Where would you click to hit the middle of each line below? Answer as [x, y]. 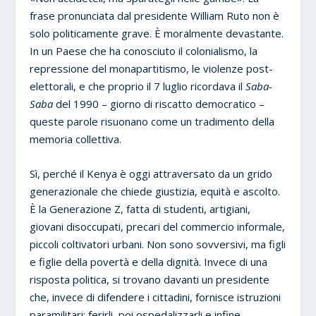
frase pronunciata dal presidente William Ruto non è [155, 15]
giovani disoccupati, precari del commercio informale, [158, 226]
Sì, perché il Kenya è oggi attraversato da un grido [151, 173]
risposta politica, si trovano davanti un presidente [150, 279]
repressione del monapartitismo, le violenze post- [152, 68]
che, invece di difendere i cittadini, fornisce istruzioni [156, 297]
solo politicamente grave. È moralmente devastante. [157, 33]
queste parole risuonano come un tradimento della [152, 121]
